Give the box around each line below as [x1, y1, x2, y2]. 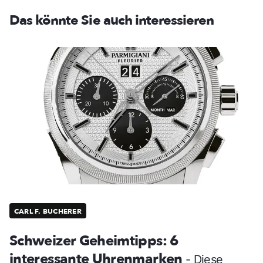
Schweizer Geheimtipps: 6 [9, 231, 179, 251]
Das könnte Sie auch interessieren [9, 11, 214, 30]
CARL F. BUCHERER [14, 207, 82, 217]
